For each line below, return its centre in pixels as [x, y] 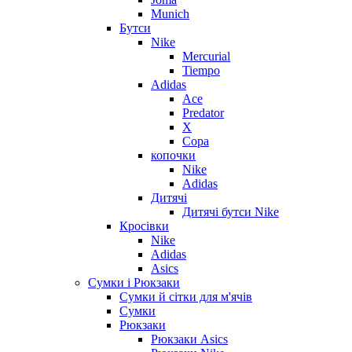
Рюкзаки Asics [189, 339]
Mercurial [206, 57]
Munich [170, 14]
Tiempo [201, 71]
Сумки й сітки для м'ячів [186, 297]
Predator [203, 113]
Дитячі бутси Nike [231, 212]
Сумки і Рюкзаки [134, 283]
